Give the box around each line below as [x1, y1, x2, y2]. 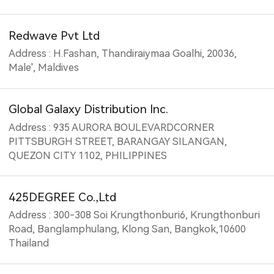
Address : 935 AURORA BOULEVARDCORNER [9, 121, 215, 133]
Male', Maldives [9, 62, 80, 74]
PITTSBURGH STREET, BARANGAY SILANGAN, [9, 135, 228, 147]
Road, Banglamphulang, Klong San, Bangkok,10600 [9, 223, 246, 235]
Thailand [9, 237, 50, 250]
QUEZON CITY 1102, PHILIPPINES [9, 149, 168, 161]
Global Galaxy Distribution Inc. [9, 102, 169, 117]
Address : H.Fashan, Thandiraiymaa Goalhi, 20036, [9, 48, 237, 60]
